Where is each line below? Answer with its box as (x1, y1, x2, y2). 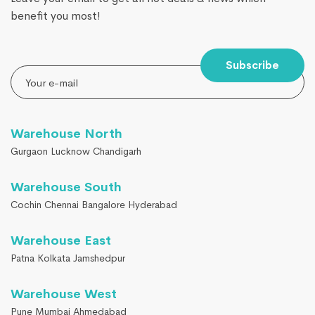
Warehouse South (11, 179, 122, 195)
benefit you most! (11, 8, 101, 24)
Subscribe (226, 58, 279, 72)
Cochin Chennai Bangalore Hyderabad (11, 198, 177, 212)
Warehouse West (11, 286, 117, 302)
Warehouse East (11, 233, 111, 249)
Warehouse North (11, 126, 122, 142)
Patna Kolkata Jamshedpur (11, 252, 125, 265)
